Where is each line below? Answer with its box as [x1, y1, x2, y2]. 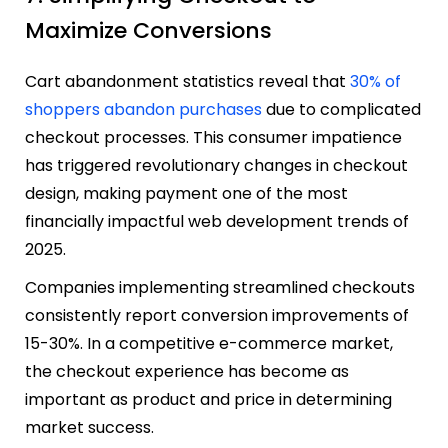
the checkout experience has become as [25, 359, 349, 383]
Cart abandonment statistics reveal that [25, 69, 350, 93]
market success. [25, 415, 154, 439]
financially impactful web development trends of [25, 209, 409, 233]
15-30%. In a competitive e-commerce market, [25, 331, 393, 355]
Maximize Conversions [25, 15, 272, 46]
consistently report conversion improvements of [25, 303, 409, 327]
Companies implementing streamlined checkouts [25, 275, 415, 299]
